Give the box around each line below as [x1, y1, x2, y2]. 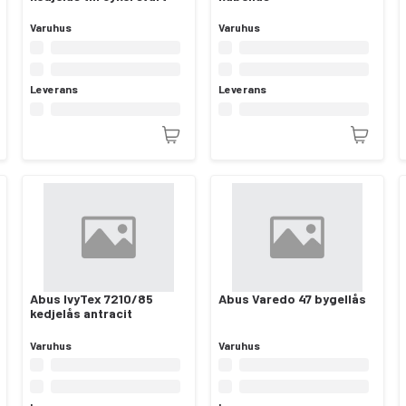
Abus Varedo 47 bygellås [218, 291, 366, 307]
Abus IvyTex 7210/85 [30, 291, 153, 307]
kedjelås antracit [30, 305, 132, 322]
